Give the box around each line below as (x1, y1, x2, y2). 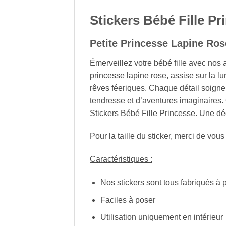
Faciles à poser (100, 195, 155, 204)
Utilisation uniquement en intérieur (100, 213, 223, 222)
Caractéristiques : (90, 155, 152, 164)
